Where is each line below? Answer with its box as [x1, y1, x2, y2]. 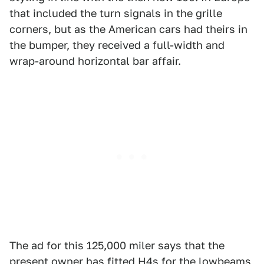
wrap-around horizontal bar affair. [9, 55, 181, 67]
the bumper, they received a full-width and [9, 39, 225, 51]
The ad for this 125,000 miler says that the [9, 239, 225, 252]
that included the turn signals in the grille [9, 7, 222, 19]
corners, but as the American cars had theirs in [9, 23, 247, 35]
